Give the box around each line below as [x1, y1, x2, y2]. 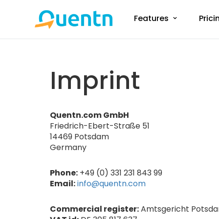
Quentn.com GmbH [50, 109, 129, 121]
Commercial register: [50, 203, 139, 215]
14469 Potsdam [50, 131, 109, 142]
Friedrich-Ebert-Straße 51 [50, 120, 150, 131]
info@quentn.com [77, 178, 146, 189]
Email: [50, 178, 75, 189]
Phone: [50, 167, 78, 178]
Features [134, 13, 169, 24]
